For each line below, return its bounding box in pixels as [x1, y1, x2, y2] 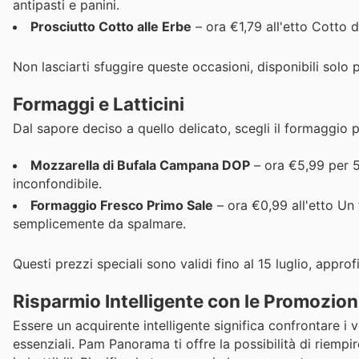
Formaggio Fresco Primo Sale [30, 197, 213, 214]
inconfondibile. [13, 175, 102, 192]
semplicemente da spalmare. [13, 216, 186, 232]
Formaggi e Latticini [13, 92, 184, 115]
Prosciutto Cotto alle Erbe [30, 18, 192, 34]
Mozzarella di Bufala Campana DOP [30, 157, 250, 174]
